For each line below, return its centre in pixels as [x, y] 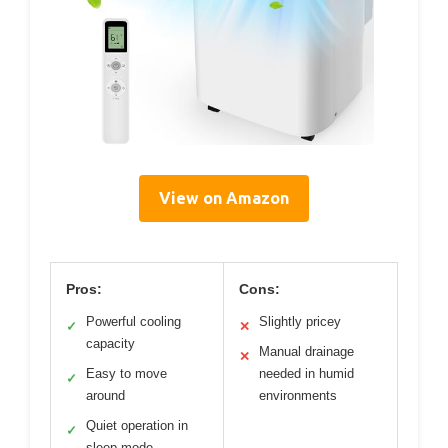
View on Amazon [224, 197]
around [105, 395]
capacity [110, 343]
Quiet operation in [137, 425]
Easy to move [126, 373]
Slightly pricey [300, 321]
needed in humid [306, 373]
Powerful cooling [133, 321]
